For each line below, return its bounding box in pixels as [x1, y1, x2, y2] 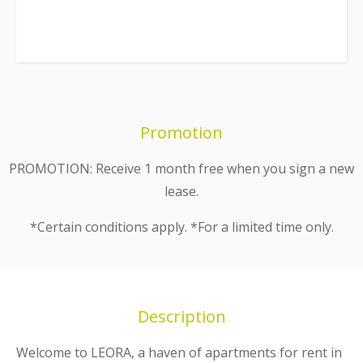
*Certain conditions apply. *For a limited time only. [29, 217, 334, 236]
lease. [164, 181, 199, 200]
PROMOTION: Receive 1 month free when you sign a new [9, 159, 354, 177]
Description [137, 305, 226, 328]
